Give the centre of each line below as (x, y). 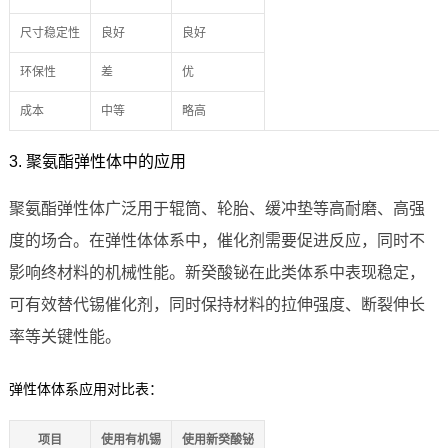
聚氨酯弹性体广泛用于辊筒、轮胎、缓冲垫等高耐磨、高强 (216, 209)
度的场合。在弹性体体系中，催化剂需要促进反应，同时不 (216, 241)
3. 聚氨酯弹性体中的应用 (97, 162)
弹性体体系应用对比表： (85, 389)
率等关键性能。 (64, 337)
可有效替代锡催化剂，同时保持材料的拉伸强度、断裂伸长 (216, 305)
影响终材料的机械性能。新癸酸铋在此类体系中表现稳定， (216, 273)
